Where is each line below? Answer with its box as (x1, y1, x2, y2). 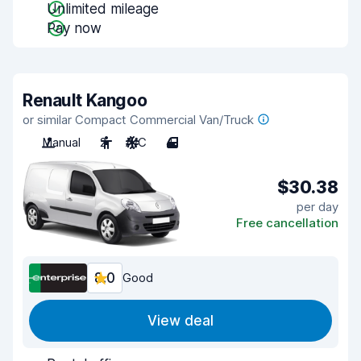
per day (297, 198, 338, 214)
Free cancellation (236, 214, 338, 230)
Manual (42, 135, 81, 150)
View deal (147, 313, 214, 329)
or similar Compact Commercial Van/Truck (23, 112, 254, 127)
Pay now (47, 20, 102, 36)
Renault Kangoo (23, 90, 147, 110)
